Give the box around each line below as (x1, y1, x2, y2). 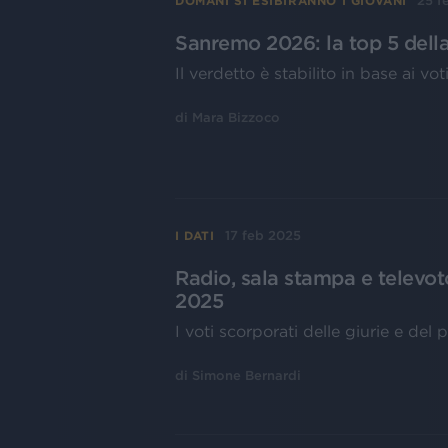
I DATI (175, 228, 215, 242)
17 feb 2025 (224, 228, 301, 244)
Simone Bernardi (192, 368, 301, 384)
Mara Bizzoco (192, 110, 280, 126)
